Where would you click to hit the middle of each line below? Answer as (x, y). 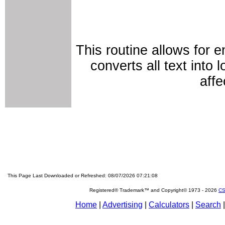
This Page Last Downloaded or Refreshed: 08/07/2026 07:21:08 (83, 176)
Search (208, 205)
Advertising (123, 205)
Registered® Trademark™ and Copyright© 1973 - (147, 190)
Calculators (169, 205)
